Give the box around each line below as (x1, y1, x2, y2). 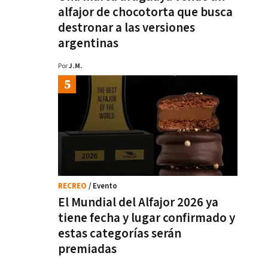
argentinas (58, 35, 118, 51)
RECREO (58, 181, 89, 191)
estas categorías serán (58, 226, 181, 242)
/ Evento (89, 181, 117, 191)
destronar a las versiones (58, 20, 195, 36)
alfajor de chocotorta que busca (58, 4, 233, 20)
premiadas (58, 241, 117, 257)
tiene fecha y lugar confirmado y (58, 210, 235, 226)
